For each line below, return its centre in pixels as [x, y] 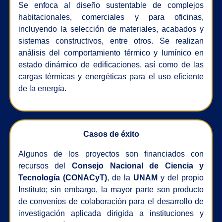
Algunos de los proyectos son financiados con [111, 154]
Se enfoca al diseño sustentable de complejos [111, 5]
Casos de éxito [111, 134]
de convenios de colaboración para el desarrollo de [111, 202]
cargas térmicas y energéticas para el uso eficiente [111, 77]
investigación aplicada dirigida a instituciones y [111, 214]
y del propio [181, 178]
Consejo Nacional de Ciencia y [138, 166]
